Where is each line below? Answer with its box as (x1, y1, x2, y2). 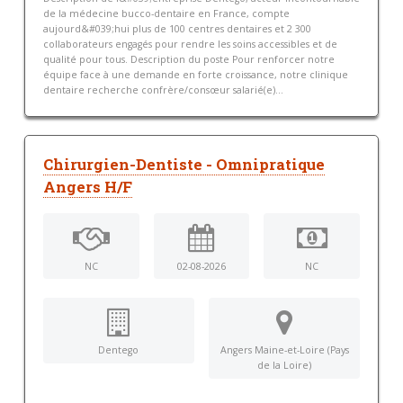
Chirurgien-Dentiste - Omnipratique (42, 154, 325, 175)
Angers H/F (42, 176, 132, 197)
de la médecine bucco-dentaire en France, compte (42, 6, 290, 20)
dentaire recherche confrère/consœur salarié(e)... (42, 83, 283, 96)
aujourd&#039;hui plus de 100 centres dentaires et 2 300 (42, 22, 311, 35)
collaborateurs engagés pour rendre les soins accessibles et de (42, 37, 337, 50)
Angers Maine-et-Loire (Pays (219, 344, 349, 357)
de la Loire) (257, 359, 312, 372)
